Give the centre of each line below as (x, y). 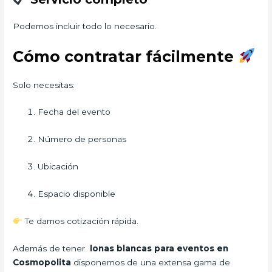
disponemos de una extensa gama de (151, 262)
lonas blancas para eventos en (159, 248)
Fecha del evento (74, 112)
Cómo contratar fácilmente (126, 56)
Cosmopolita (42, 262)
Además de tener (52, 248)
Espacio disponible (77, 194)
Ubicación (58, 167)
